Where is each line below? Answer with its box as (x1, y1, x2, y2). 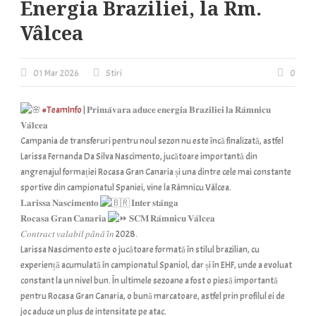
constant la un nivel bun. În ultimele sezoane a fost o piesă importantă (20, 275, 278, 286)
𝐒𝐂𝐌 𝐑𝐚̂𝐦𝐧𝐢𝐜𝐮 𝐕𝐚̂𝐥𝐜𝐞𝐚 (128, 213, 215, 224)
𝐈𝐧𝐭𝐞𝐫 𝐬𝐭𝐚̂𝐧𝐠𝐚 (130, 197, 178, 209)
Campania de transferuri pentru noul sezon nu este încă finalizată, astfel (20, 135, 284, 147)
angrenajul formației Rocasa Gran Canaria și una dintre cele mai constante (20, 166, 291, 178)
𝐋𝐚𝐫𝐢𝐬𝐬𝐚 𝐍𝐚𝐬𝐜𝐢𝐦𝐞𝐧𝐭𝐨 (20, 197, 100, 209)
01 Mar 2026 (33, 68, 79, 79)
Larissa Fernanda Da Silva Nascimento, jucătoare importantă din (20, 151, 257, 162)
